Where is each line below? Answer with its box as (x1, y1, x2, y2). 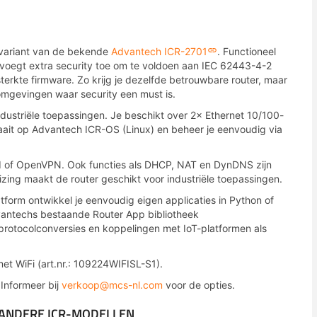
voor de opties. (163, 279, 235, 291)
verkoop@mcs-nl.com (62, 279, 163, 291)
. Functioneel (217, 45, 276, 57)
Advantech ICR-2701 (111, 45, 207, 57)
